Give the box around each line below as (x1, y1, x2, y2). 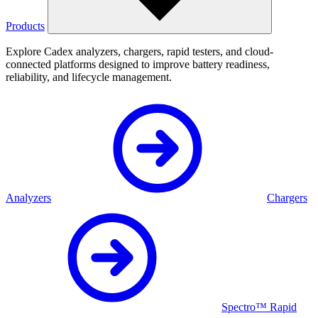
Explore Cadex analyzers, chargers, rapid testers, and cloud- (6, 45, 273, 58)
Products (6, 20, 45, 33)
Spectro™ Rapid (221, 301, 297, 314)
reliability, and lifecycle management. (6, 71, 172, 84)
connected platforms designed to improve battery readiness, (6, 58, 270, 71)
